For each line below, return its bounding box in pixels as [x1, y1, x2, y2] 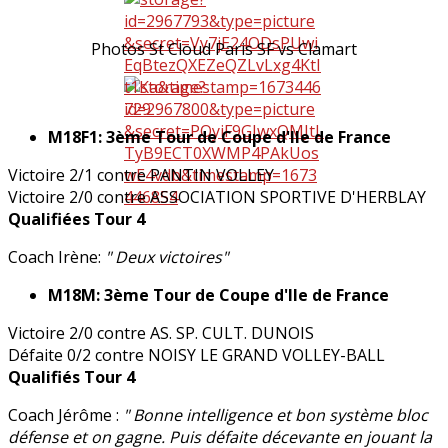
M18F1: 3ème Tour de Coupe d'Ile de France [48, 126, 391, 149]
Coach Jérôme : [8, 404, 123, 427]
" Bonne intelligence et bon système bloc [123, 404, 428, 427]
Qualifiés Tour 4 [8, 366, 135, 389]
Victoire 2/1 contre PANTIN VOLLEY [8, 164, 274, 187]
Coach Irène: [8, 246, 105, 269]
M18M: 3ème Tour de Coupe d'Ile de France [48, 284, 389, 307]
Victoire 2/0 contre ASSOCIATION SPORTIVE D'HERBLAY [8, 186, 426, 209]
